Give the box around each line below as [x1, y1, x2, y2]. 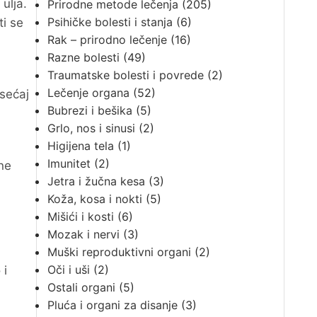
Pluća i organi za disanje [47, 298, 178, 312]
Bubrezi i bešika [47, 103, 132, 117]
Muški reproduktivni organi [47, 245, 191, 259]
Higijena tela [47, 139, 114, 153]
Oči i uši [47, 263, 90, 277]
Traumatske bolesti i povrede [47, 68, 204, 82]
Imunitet [47, 156, 91, 171]
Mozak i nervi [47, 227, 120, 241]
